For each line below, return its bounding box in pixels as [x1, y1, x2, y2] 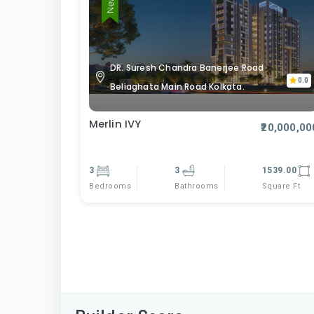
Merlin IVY [89, 116, 141, 131]
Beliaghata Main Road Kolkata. [110, 80, 245, 93]
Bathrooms [175, 182, 219, 191]
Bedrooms [89, 181, 131, 191]
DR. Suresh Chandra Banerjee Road [110, 61, 264, 74]
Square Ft [261, 181, 301, 191]
